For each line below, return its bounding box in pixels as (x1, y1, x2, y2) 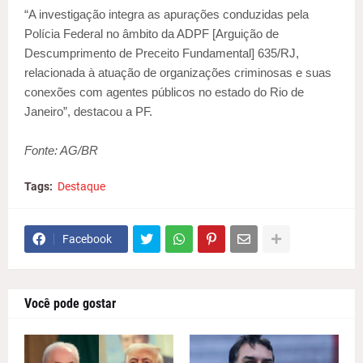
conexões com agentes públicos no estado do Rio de (24, 85, 304, 100)
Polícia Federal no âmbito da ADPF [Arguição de (24, 27, 279, 41)
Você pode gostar (24, 296, 116, 312)
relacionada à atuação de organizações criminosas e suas (24, 66, 331, 80)
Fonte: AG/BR (24, 143, 98, 158)
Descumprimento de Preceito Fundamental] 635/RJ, (24, 46, 299, 61)
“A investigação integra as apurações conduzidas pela (24, 7, 309, 22)
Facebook (62, 233, 112, 246)
